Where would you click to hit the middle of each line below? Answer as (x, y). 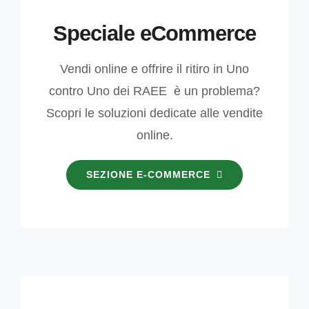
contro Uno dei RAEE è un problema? (154, 91)
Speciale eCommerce (154, 34)
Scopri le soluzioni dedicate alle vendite (154, 113)
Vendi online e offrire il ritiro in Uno (154, 69)
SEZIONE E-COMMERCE (148, 175)
